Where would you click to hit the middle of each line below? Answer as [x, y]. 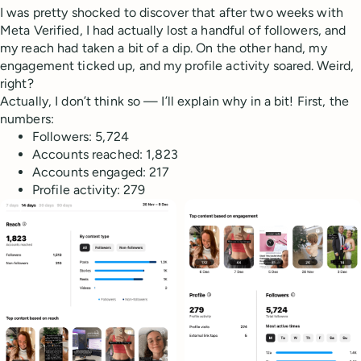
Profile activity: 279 [89, 190]
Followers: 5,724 [83, 137]
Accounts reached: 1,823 [105, 155]
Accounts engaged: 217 [101, 172]
